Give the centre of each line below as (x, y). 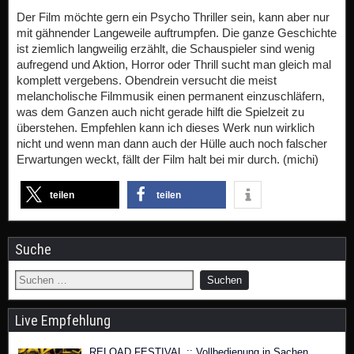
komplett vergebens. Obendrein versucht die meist (147, 80)
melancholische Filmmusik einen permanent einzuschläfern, (171, 96)
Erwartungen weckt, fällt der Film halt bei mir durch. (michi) (168, 159)
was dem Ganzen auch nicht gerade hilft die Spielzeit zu (160, 112)
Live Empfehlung (63, 320)
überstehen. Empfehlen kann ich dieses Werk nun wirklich (166, 128)
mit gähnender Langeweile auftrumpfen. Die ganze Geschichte (177, 33)
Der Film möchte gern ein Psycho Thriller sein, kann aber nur (173, 17)
